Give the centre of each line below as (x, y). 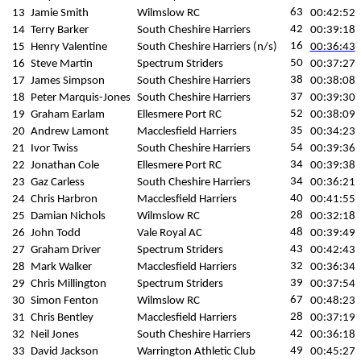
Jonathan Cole (65, 166)
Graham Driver (66, 250)
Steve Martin (62, 64)
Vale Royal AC (170, 233)
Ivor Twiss (54, 149)
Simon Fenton (64, 301)
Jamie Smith (60, 13)
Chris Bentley (62, 318)
